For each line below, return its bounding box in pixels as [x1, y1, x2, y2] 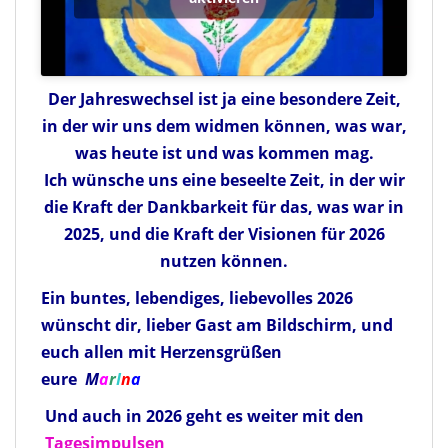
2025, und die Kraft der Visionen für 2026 [63, 223, 385, 246]
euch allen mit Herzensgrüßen [41, 341, 282, 364]
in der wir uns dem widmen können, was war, [41, 115, 407, 138]
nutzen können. [160, 250, 288, 273]
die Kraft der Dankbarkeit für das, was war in [44, 196, 404, 219]
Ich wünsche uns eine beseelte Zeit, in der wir [43, 169, 405, 192]
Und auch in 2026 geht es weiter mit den [41, 405, 364, 428]
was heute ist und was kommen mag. [74, 142, 374, 165]
